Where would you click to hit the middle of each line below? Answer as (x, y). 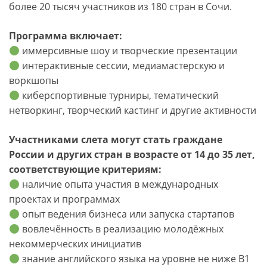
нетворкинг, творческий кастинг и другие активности (133, 111)
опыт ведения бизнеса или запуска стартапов (127, 214)
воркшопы (34, 81)
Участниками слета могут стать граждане (116, 140)
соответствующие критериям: (85, 170)
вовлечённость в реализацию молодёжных (122, 229)
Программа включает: (66, 36)
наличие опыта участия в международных (119, 184)
